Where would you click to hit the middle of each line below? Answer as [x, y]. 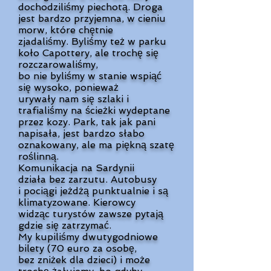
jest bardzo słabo [104, 133]
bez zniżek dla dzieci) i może [84, 260]
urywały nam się [58, 99]
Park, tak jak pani [114, 122]
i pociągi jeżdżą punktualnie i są [93, 191]
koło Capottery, [57, 53]
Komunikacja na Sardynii [76, 168]
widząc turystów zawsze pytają [91, 214]
